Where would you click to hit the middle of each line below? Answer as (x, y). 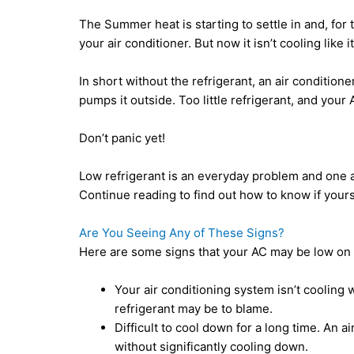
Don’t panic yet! (122, 138)
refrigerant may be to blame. (194, 309)
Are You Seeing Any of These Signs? (182, 233)
